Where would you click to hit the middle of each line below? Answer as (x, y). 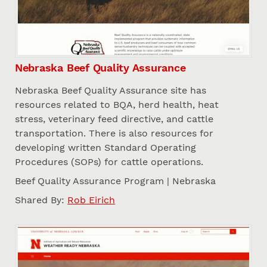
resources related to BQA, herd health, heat (117, 104)
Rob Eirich (91, 200)
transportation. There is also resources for (114, 133)
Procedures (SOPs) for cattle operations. (109, 162)
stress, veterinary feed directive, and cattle (114, 119)
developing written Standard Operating (106, 147)
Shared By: (40, 200)
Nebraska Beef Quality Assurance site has (111, 90)
